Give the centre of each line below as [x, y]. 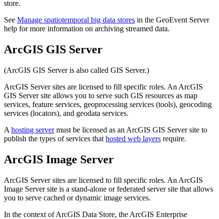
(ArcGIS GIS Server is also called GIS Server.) [77, 70]
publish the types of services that [55, 139]
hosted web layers [133, 139]
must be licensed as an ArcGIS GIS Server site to [131, 130]
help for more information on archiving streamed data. [87, 29]
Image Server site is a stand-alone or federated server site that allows [109, 189]
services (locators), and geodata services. [66, 113]
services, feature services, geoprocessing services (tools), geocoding [108, 105]
